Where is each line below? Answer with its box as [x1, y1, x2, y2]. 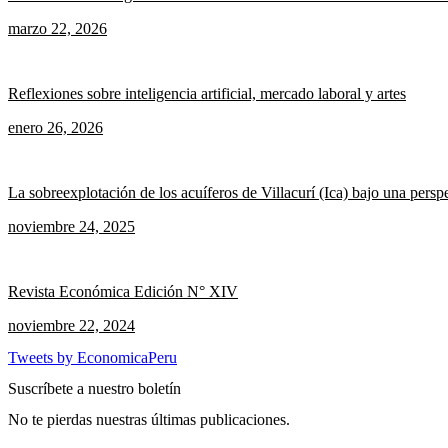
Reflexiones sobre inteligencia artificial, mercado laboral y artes [8, 84, 406, 102]
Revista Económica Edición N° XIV [8, 283, 238, 301]
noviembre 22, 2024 [8, 317, 135, 335]
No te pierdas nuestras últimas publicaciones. [8, 411, 290, 429]
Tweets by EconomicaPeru [8, 348, 177, 366]
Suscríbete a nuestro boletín [8, 379, 181, 397]
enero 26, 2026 [8, 118, 103, 136]
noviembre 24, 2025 [8, 218, 135, 236]
